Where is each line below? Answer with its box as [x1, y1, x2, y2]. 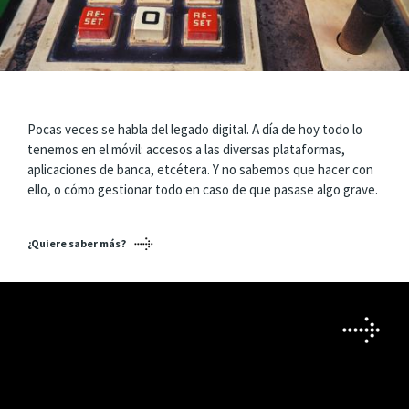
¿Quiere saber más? [27, 236, 126, 250]
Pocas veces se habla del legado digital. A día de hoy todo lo [27, 120, 362, 138]
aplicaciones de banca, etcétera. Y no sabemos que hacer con [27, 160, 373, 178]
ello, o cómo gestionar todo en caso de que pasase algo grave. [27, 180, 378, 198]
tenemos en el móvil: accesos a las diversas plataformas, [27, 140, 345, 158]
